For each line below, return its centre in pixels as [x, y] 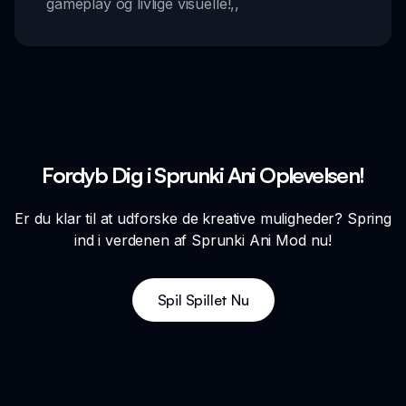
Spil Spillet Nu [203, 300]
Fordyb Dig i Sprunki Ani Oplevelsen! [203, 175]
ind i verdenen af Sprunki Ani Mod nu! [203, 241]
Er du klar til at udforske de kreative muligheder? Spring [203, 219]
